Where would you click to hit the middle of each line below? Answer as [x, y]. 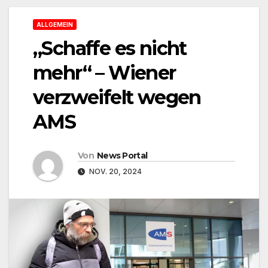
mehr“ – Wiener [104, 72]
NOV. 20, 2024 [115, 172]
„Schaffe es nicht [110, 48]
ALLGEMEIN [55, 24]
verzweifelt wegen [117, 97]
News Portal [122, 156]
